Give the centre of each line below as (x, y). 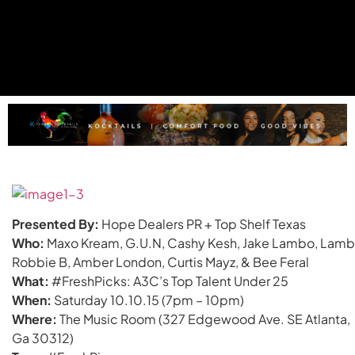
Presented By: (55, 224)
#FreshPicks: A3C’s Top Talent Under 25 (169, 281)
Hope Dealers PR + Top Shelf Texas (202, 224)
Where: (34, 319)
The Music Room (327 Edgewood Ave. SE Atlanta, (204, 319)
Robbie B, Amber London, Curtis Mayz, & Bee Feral (160, 262)
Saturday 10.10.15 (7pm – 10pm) (148, 300)
